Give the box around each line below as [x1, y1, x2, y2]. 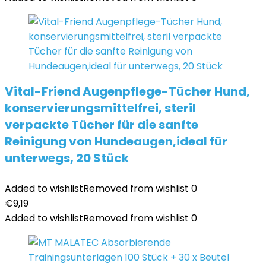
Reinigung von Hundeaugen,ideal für [5, 133, 227, 150]
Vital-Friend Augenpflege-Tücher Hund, [5, 83, 250, 100]
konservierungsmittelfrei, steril [5, 100, 196, 116]
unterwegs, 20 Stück [5, 150, 129, 166]
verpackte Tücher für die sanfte [5, 116, 198, 133]
